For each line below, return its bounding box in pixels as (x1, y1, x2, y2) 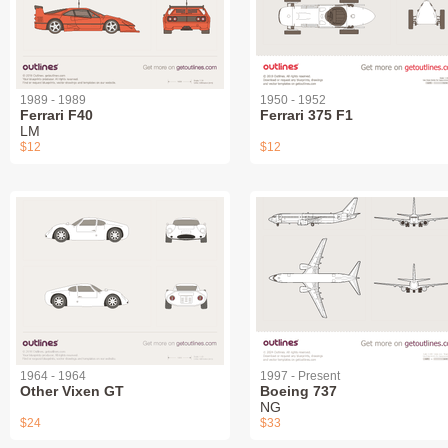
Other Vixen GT (20, 383, 124, 400)
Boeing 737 (260, 383, 337, 400)
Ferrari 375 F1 (260, 107, 353, 124)
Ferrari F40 (20, 107, 93, 124)
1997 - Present (260, 369, 340, 384)
